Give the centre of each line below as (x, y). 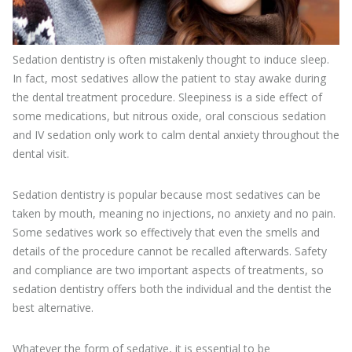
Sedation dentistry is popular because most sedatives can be (167, 194)
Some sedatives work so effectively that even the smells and (166, 232)
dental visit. (41, 153)
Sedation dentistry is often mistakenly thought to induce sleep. (171, 59)
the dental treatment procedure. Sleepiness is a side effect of (167, 97)
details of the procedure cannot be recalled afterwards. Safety (170, 251)
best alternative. (53, 307)
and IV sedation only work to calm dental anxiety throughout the (176, 134)
